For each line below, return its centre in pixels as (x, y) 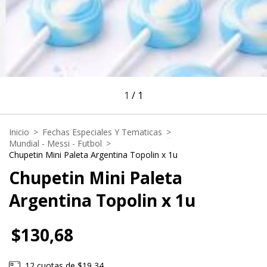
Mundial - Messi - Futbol (55, 143)
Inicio (19, 132)
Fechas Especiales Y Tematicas (102, 132)
